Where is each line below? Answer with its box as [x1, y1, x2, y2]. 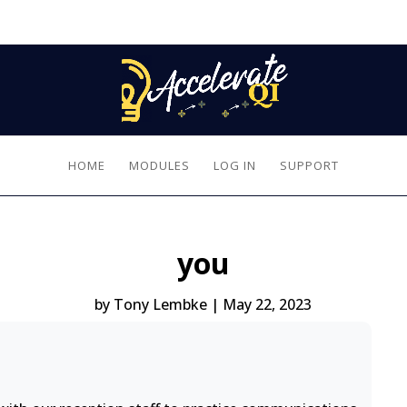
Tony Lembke [114, 294, 208, 314]
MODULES [128, 157, 190, 174]
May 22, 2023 [223, 294, 313, 314]
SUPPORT [279, 157, 339, 174]
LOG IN [213, 157, 256, 174]
